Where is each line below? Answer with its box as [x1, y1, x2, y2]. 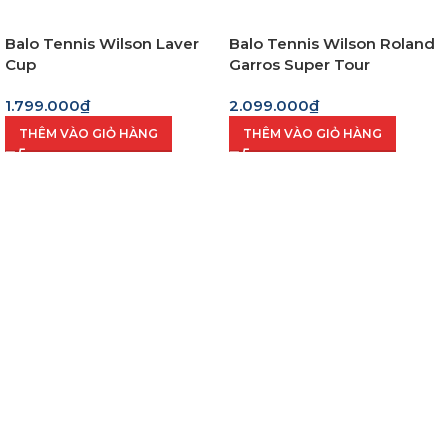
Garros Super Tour [229, 55, 370, 75]
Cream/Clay [229, 76, 320, 96]
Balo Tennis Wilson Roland [229, 34, 435, 54]
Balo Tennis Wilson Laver [5, 34, 199, 54]
